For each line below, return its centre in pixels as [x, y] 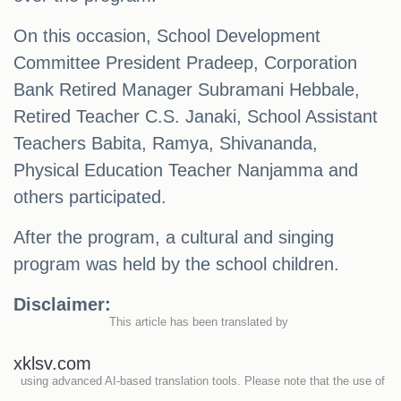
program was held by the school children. [176, 264]
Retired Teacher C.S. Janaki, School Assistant [196, 117]
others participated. [90, 197]
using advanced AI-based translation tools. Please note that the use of [200, 381]
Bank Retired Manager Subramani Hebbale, [187, 90]
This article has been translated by [200, 322]
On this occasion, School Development [167, 36]
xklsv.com [52, 364]
